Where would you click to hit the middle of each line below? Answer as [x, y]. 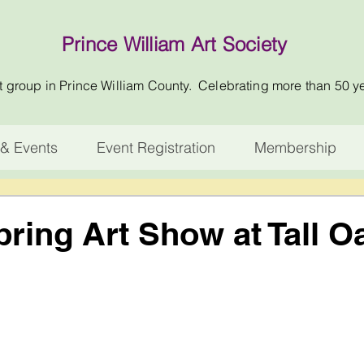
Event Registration [156, 148]
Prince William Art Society [175, 44]
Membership [295, 148]
